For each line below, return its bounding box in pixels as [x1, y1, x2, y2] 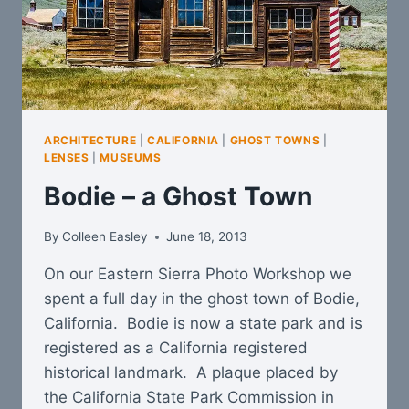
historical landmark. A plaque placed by [44, 363, 338, 383]
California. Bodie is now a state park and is [44, 314, 362, 333]
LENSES [44, 150, 89, 164]
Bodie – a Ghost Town [44, 180, 312, 212]
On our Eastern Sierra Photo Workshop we [44, 265, 351, 284]
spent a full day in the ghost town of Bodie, [44, 289, 360, 309]
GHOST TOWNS [229, 132, 320, 147]
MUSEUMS [100, 150, 162, 164]
